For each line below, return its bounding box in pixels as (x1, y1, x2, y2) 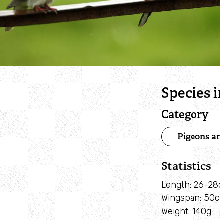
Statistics (161, 159, 212, 173)
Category (161, 107, 209, 122)
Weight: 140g (161, 205, 214, 217)
